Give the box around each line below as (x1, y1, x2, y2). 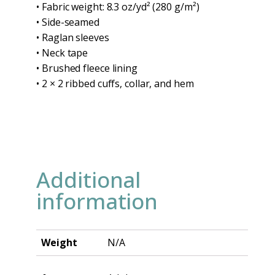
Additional (36, 165, 141, 194)
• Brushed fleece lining (36, 61, 137, 75)
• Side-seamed (36, 15, 99, 29)
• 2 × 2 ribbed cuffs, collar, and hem (36, 76, 194, 90)
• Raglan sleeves (36, 30, 109, 44)
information (36, 186, 158, 215)
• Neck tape (36, 45, 88, 60)
